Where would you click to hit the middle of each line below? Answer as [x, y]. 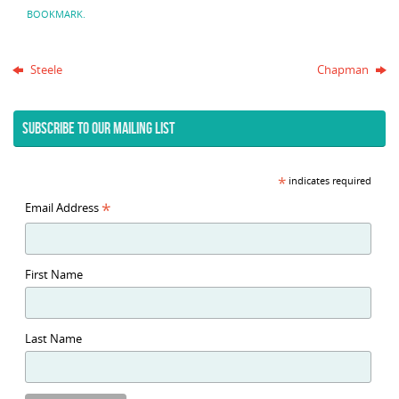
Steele [45, 69]
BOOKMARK [54, 13]
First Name [53, 274]
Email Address [63, 208]
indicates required [328, 180]
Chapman [344, 69]
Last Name [53, 338]
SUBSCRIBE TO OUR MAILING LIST [98, 128]
